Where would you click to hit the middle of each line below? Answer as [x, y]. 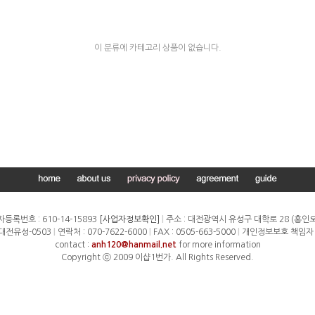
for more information [218, 245]
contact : [73, 245]
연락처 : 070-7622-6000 [103, 232]
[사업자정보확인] [129, 219]
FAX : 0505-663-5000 [195, 232]
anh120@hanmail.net [134, 245]
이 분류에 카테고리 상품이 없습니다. [157, 48]
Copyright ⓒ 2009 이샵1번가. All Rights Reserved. [157, 257]
